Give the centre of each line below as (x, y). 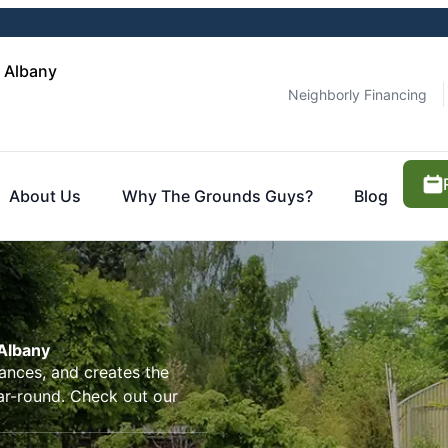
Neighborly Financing (357, 94)
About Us (45, 196)
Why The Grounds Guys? (218, 196)
